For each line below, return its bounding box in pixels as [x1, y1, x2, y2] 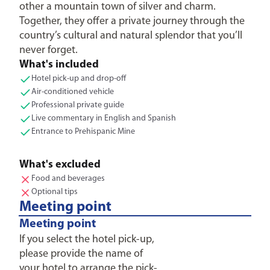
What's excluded [19, 159, 101, 171]
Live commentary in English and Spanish [31, 114, 176, 123]
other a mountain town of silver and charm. [19, 1, 216, 13]
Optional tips [31, 187, 78, 196]
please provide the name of [19, 248, 143, 260]
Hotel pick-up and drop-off [31, 74, 126, 83]
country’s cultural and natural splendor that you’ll [19, 30, 242, 42]
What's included [19, 59, 99, 71]
